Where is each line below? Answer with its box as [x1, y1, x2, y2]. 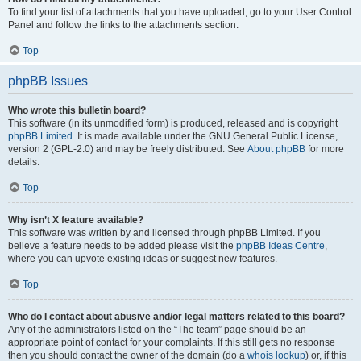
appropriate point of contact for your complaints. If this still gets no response [8, 337, 335, 348]
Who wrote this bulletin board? [8, 105, 146, 116]
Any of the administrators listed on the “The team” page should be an [8, 324, 306, 335]
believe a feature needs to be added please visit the [8, 240, 236, 251]
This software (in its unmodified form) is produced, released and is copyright [8, 118, 338, 129]
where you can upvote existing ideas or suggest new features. [8, 253, 277, 264]
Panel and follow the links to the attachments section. [8, 19, 239, 31]
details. [8, 156, 39, 168]
